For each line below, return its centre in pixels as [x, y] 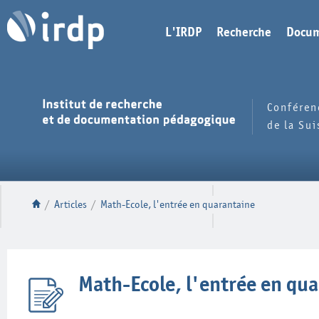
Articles [70, 205]
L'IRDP [183, 33]
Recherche [244, 33]
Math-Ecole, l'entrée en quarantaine [178, 205]
